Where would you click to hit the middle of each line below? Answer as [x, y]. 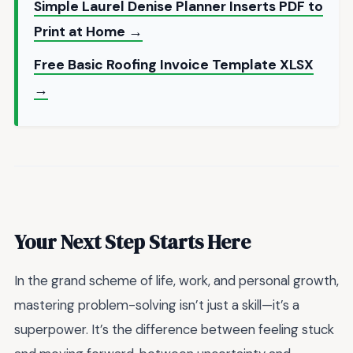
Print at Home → [88, 31]
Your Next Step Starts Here [132, 242]
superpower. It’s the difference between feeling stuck [174, 330]
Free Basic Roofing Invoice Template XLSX [174, 64]
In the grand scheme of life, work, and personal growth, [176, 281]
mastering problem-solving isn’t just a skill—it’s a [157, 305]
